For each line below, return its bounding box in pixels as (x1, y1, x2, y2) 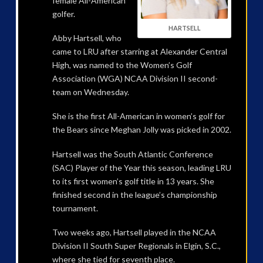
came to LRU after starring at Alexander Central (52, 46, 227, 56)
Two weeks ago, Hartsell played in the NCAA (52, 227, 216, 238)
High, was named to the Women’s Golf (52, 59, 192, 70)
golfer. (52, 8, 75, 19)
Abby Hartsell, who (52, 32, 122, 43)
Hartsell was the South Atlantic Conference (52, 149, 213, 159)
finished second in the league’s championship (52, 189, 217, 200)
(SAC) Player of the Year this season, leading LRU (52, 162, 231, 173)
